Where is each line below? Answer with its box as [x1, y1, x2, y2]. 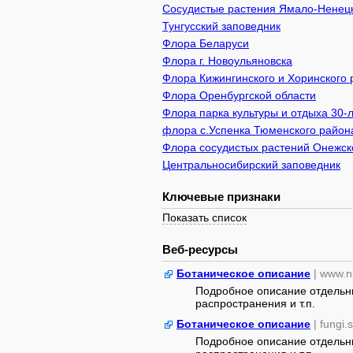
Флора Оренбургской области [162, 89, 316, 102]
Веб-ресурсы [162, 243, 238, 256]
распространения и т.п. [195, 297, 315, 310]
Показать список [162, 211, 247, 224]
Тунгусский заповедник [162, 20, 281, 32]
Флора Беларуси [162, 37, 249, 50]
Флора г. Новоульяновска [162, 54, 292, 67]
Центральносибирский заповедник [162, 158, 340, 171]
